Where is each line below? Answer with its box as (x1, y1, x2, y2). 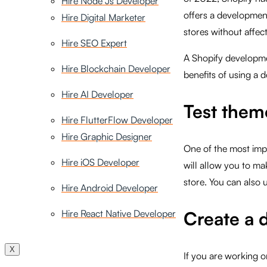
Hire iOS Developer (61, 156, 139, 168)
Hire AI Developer (61, 88, 133, 100)
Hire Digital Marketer (61, 11, 145, 23)
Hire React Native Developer (61, 207, 176, 219)
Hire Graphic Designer (61, 131, 152, 142)
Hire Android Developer (61, 182, 158, 194)
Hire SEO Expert (61, 37, 127, 49)
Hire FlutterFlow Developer (61, 114, 173, 126)
